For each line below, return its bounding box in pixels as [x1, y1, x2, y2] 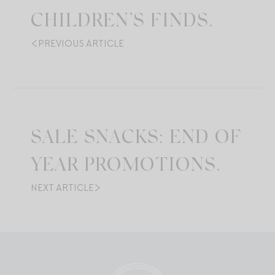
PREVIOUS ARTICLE [38, 37, 124, 50]
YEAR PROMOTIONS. [31, 157, 220, 176]
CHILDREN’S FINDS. [31, 13, 213, 32]
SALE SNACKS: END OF [31, 130, 242, 149]
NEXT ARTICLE [31, 182, 94, 195]
